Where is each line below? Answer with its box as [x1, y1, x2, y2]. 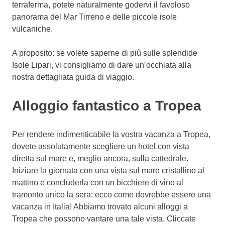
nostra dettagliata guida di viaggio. [12, 72, 134, 81]
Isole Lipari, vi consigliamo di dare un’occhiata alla [12, 60, 191, 69]
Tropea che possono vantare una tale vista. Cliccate [12, 214, 196, 223]
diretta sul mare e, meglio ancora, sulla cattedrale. [12, 154, 188, 163]
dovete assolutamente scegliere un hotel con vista [12, 142, 189, 151]
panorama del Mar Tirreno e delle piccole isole [12, 12, 177, 21]
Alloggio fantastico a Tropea [12, 97, 201, 114]
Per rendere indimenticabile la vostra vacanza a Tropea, [12, 130, 210, 139]
